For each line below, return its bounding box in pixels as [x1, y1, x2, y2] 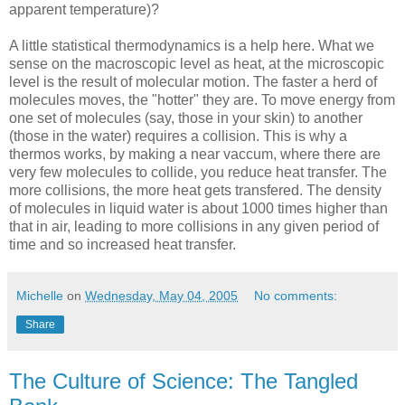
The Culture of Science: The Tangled [9, 368, 358, 393]
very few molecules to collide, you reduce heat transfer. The [9, 164, 387, 180]
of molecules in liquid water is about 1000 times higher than [9, 200, 388, 216]
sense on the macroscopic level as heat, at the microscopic [9, 55, 384, 71]
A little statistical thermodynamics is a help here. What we [9, 37, 374, 53]
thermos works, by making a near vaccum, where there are [9, 146, 381, 162]
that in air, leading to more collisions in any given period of [9, 218, 379, 234]
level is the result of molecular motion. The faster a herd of [9, 73, 377, 89]
